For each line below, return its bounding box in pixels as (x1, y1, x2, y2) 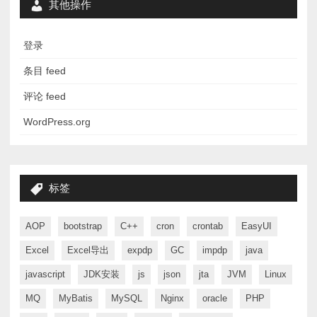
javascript (25, 269, 65, 279)
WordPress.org (23, 116, 91, 127)
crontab (192, 221, 223, 231)
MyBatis (59, 293, 93, 304)
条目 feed (23, 65, 66, 76)
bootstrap (64, 221, 102, 231)
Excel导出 (67, 245, 109, 255)
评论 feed (23, 91, 66, 102)
